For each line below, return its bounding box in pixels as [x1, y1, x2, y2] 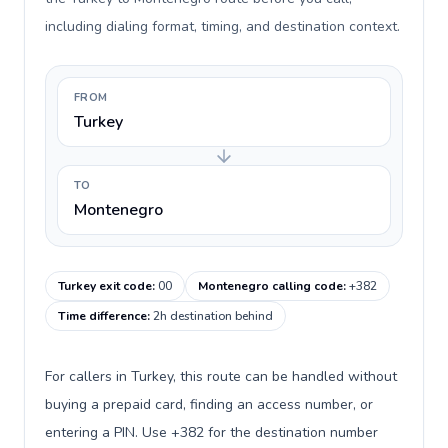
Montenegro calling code [198, 278, 343, 294]
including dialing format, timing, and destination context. [45, 17, 400, 36]
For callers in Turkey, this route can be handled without [45, 367, 397, 386]
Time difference [58, 308, 147, 324]
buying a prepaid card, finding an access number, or [45, 395, 373, 414]
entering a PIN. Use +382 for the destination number [45, 423, 378, 442]
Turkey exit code [58, 278, 152, 294]
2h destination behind [153, 308, 273, 324]
